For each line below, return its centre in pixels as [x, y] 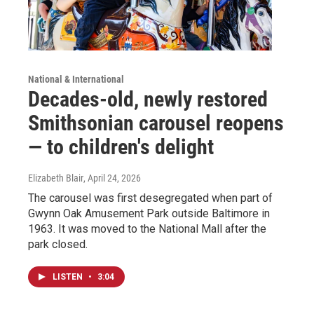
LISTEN [69, 277]
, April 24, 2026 [112, 178]
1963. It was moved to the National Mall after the [147, 228]
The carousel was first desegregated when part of [150, 198]
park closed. [58, 244]
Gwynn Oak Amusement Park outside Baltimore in [149, 213]
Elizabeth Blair [56, 178]
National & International [76, 79]
